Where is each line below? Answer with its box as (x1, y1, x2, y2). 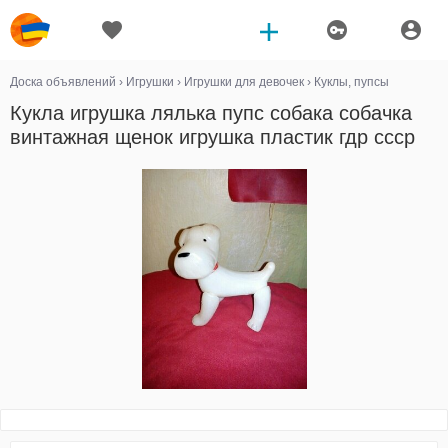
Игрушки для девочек (184, 75, 304, 89)
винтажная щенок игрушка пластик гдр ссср (10, 126, 415, 148)
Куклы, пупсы (314, 75, 389, 89)
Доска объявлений (10, 75, 116, 89)
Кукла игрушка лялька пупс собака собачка (10, 102, 412, 124)
